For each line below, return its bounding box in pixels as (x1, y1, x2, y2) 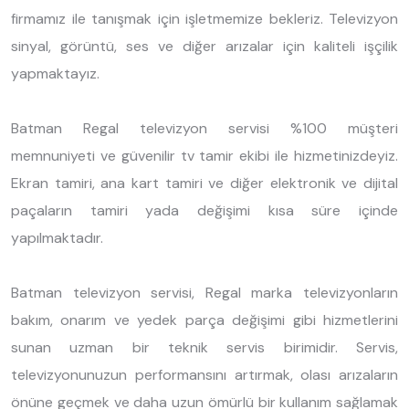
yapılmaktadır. (11, 227, 103, 247)
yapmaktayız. (11, 63, 100, 83)
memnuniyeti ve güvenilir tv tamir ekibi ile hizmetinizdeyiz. (11, 145, 398, 165)
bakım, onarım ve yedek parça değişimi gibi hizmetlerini (11, 309, 398, 330)
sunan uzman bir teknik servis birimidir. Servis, (11, 337, 398, 357)
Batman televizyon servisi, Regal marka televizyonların (11, 282, 398, 302)
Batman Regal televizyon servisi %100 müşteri (11, 118, 398, 138)
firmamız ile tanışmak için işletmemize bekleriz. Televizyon (11, 8, 398, 28)
